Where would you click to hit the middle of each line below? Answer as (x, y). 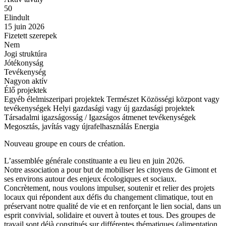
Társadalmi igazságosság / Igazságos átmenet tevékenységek (100, 117)
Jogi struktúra (25, 54)
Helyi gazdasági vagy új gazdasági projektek (124, 108)
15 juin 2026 (24, 26)
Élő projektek (25, 90)
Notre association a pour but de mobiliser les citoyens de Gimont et (110, 170)
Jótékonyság (24, 63)
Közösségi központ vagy (180, 99)
